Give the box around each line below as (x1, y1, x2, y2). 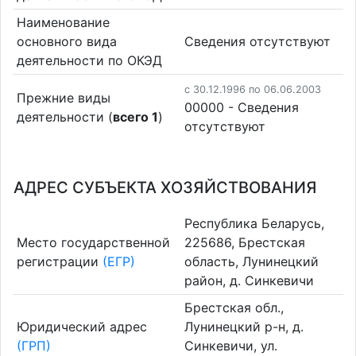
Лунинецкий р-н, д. (184, 319, 304, 335)
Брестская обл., (184, 300, 284, 316)
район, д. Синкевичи (184, 272, 314, 288)
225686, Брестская (184, 234, 305, 250)
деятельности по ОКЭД (16, 52, 162, 69)
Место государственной (16, 234, 170, 250)
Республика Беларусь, (184, 215, 324, 231)
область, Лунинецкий (184, 253, 319, 269)
